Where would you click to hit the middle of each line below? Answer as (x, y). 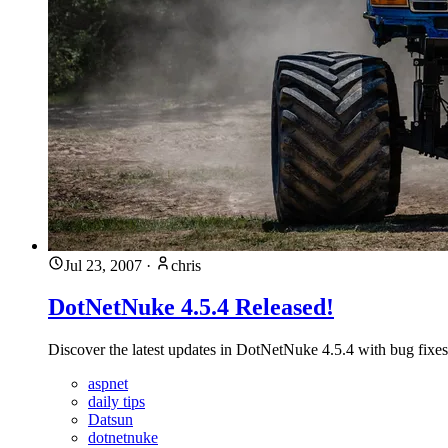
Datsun (110, 420)
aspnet (108, 384)
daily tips (116, 402)
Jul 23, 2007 (103, 265)
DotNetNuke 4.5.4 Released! (191, 307)
